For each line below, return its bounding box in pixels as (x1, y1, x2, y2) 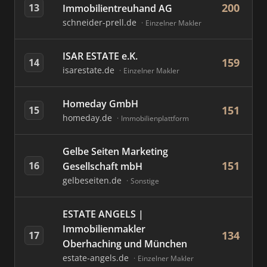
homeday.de (63, 112, 114, 123)
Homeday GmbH (63, 97, 138, 110)
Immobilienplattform (121, 113, 189, 123)
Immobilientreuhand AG (63, 2, 172, 15)
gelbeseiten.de (63, 175, 124, 186)
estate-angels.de (63, 252, 131, 263)
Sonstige (131, 176, 159, 186)
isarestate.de (63, 64, 117, 76)
